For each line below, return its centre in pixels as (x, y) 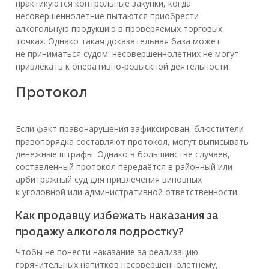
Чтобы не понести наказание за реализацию (107, 252)
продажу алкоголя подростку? (100, 231)
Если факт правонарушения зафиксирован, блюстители (130, 128)
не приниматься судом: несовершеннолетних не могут (127, 53)
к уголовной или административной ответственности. (127, 192)
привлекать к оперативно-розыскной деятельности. (123, 66)
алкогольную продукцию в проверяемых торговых (119, 28)
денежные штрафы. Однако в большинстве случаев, (123, 154)
